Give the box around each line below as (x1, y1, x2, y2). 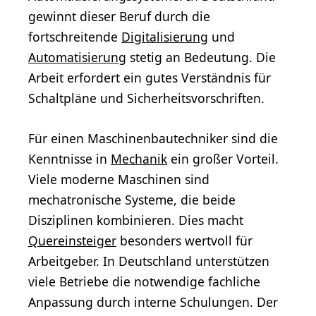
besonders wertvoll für (116, 232, 253, 250)
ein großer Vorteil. (167, 150, 279, 168)
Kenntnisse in (28, 150, 111, 168)
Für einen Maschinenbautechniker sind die (28, 130, 278, 147)
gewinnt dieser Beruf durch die (28, 8, 210, 25)
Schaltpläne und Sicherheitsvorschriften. (28, 90, 265, 107)
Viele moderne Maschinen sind (28, 171, 209, 188)
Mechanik (111, 150, 167, 168)
